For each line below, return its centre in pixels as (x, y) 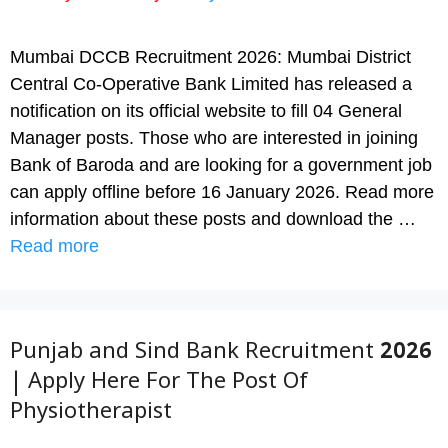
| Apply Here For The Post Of (159, 385)
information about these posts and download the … (213, 219)
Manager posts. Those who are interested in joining (214, 138)
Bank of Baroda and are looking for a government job (221, 165)
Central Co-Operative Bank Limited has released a (211, 84)
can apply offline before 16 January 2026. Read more (222, 192)
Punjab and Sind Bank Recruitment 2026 (221, 355)
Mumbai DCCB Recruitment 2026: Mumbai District (210, 57)
